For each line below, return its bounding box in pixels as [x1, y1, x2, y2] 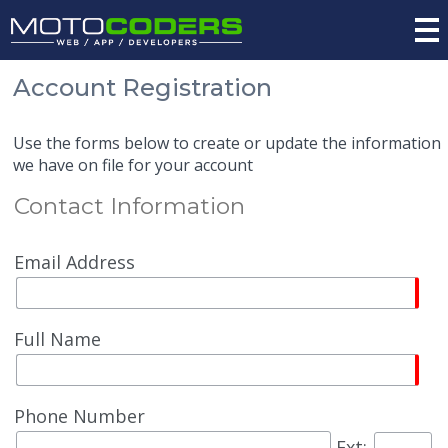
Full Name [14, 327, 102, 352]
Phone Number [14, 404, 146, 429]
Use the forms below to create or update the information [13, 132, 442, 155]
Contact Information [14, 192, 246, 221]
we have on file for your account [13, 154, 254, 177]
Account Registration [13, 73, 273, 103]
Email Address [14, 250, 136, 275]
